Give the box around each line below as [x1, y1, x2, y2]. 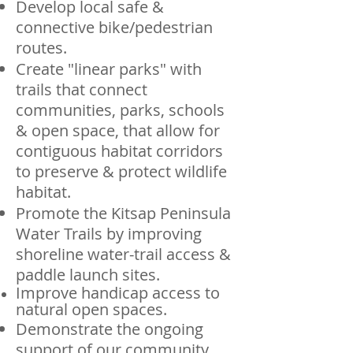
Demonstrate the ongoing [16, 318, 203, 340]
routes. [16, 37, 67, 58]
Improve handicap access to [16, 282, 220, 303]
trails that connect [16, 79, 147, 100]
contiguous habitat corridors [16, 140, 223, 162]
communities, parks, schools [16, 99, 225, 121]
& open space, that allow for [16, 120, 220, 141]
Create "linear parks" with [16, 58, 202, 80]
